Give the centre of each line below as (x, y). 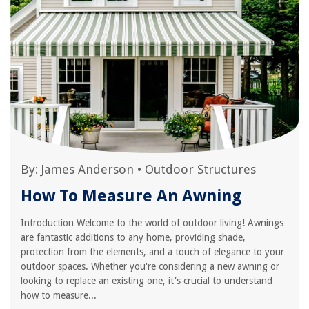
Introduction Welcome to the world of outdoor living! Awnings (152, 223)
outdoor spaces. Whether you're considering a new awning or (150, 266)
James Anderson (88, 169)
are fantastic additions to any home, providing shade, (133, 237)
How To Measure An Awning (131, 196)
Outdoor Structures (200, 169)
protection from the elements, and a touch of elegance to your (152, 252)
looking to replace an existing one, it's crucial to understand (147, 281)
